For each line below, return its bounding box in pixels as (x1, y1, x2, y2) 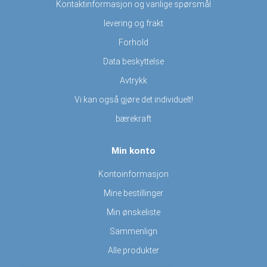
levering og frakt (104, 18, 163, 29)
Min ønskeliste (107, 207, 160, 218)
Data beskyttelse (103, 57, 164, 67)
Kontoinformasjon (98, 169, 169, 179)
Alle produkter (108, 246, 159, 256)
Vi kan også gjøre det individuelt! (74, 95, 193, 105)
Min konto (111, 145, 156, 157)
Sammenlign (110, 226, 157, 237)
